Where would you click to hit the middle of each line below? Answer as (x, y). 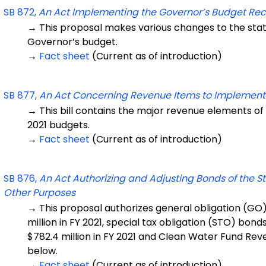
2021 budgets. (58, 125)
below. (42, 251)
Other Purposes (39, 193)
